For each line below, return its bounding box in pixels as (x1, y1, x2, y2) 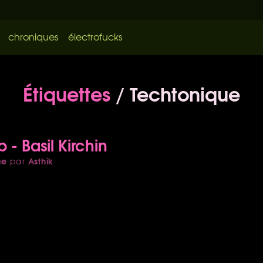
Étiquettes (23, 77, 110, 107)
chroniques (8, 29, 58, 43)
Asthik (28, 154, 54, 167)
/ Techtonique (110, 77, 240, 107)
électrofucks (68, 29, 122, 43)
